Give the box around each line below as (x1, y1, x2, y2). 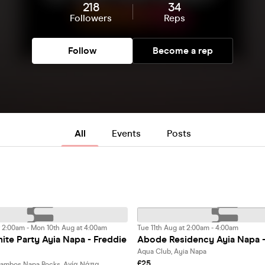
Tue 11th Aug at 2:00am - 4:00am (137, 224, 238, 232)
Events (111, 128, 141, 139)
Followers (70, 12, 112, 24)
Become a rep (153, 45, 213, 56)
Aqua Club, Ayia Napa (137, 247, 206, 256)
